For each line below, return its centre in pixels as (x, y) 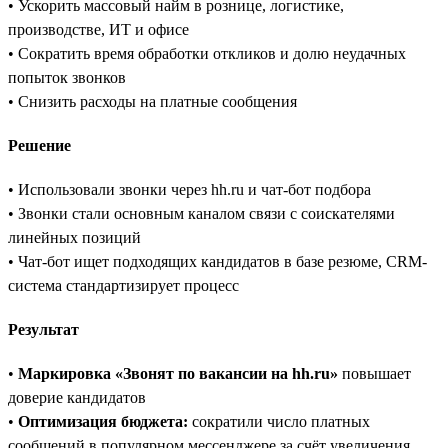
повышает (374, 373)
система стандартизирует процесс (123, 285)
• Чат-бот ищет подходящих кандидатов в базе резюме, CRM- (217, 261)
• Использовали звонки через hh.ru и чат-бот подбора (189, 189)
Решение (39, 145)
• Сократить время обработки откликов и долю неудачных (207, 53)
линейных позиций (74, 237)
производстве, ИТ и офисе (98, 29)
